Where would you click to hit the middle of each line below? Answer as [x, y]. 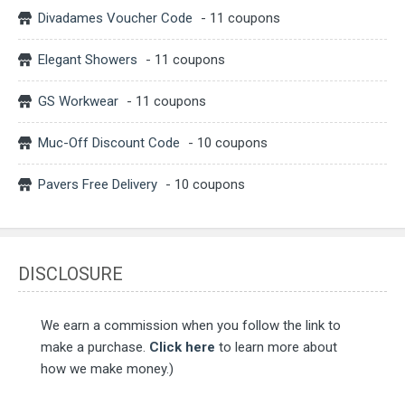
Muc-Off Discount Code [109, 143]
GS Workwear [78, 102]
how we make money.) [107, 369]
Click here [182, 348]
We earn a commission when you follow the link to [191, 326]
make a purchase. [95, 348]
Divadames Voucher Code [115, 19]
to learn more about [278, 348]
